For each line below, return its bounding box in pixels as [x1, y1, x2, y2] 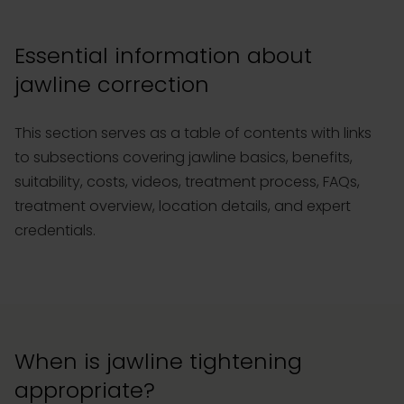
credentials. [14, 220, 96, 242]
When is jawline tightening [14, 346, 302, 377]
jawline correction [14, 69, 209, 100]
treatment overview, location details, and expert [14, 196, 351, 217]
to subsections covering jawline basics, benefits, [14, 147, 353, 169]
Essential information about [14, 41, 312, 71]
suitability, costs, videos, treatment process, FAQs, [14, 171, 360, 193]
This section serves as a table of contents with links [14, 123, 372, 144]
